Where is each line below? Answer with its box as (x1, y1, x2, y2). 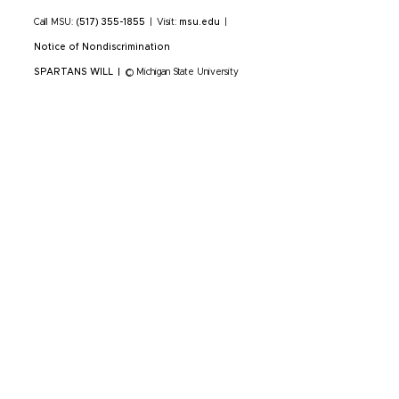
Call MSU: (34, 17, 76, 27)
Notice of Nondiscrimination (34, 42, 171, 52)
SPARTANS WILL (34, 67, 113, 77)
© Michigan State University (124, 67, 239, 77)
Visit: (157, 17, 179, 27)
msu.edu (179, 17, 220, 27)
